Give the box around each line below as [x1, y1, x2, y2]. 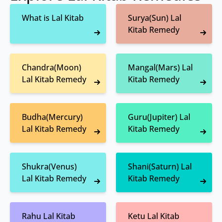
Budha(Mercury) [22, 111, 83, 123]
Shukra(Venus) [22, 161, 77, 172]
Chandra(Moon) [22, 62, 81, 73]
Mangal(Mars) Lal [128, 62, 193, 73]
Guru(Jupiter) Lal [128, 111, 190, 123]
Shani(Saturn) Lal [128, 161, 192, 172]
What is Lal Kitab [22, 12, 84, 24]
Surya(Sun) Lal [128, 12, 181, 24]
